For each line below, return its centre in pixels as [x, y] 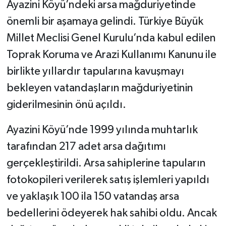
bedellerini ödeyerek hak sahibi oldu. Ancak [111, 214]
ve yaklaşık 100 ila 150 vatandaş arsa [93, 197]
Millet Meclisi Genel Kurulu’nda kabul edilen [111, 39]
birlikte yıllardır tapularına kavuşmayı [95, 72]
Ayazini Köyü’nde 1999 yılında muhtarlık [102, 130]
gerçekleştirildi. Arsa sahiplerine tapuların [106, 164]
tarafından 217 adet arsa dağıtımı [86, 147]
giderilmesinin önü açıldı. [66, 105]
